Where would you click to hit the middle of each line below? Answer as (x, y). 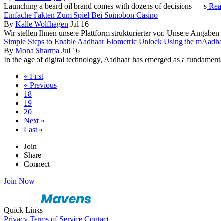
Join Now (19, 181)
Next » (34, 120)
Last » (33, 129)
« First (34, 76)
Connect (37, 164)
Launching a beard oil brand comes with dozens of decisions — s (105, 6)
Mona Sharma (37, 50)
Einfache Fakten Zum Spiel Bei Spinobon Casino (81, 15)
